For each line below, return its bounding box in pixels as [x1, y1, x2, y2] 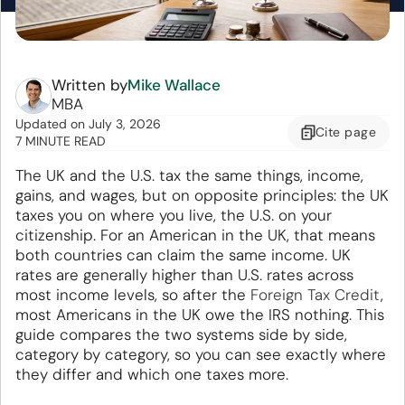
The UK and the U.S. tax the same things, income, [15, 165, 363, 186]
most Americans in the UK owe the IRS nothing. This [15, 305, 384, 325]
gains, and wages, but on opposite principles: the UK [15, 185, 389, 206]
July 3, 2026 [85, 116, 161, 133]
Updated [15, 116, 71, 133]
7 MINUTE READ [15, 133, 106, 150]
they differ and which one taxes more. [15, 364, 288, 385]
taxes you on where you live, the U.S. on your [15, 205, 332, 226]
